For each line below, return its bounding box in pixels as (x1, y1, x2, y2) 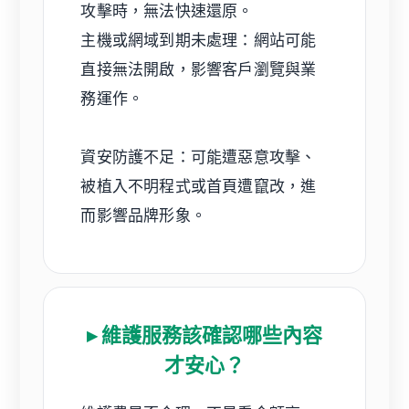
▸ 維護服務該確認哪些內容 (87, 322, 322, 347)
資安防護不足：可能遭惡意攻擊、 (80, 147, 317, 166)
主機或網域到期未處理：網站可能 (80, 30, 317, 49)
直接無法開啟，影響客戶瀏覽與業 (80, 59, 317, 79)
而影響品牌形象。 (80, 205, 207, 225)
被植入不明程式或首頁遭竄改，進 (80, 176, 317, 195)
